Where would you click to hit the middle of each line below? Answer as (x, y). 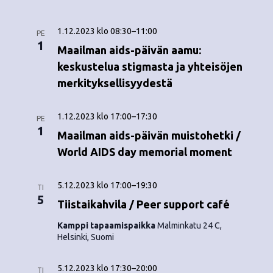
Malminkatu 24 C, (189, 225)
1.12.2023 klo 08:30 (94, 31)
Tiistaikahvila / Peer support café (143, 204)
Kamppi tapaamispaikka (107, 225)
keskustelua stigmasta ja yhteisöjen (150, 66)
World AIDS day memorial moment (144, 152)
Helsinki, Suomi (85, 237)
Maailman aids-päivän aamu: (129, 50)
